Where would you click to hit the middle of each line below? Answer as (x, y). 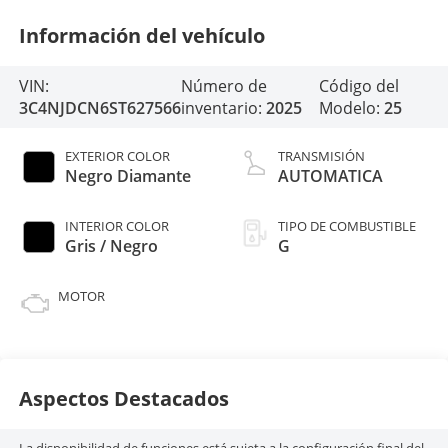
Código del (359, 86)
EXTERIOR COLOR (117, 155)
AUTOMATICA (330, 175)
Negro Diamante (127, 175)
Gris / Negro (111, 245)
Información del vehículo (141, 36)
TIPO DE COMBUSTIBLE (347, 225)
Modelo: (352, 108)
